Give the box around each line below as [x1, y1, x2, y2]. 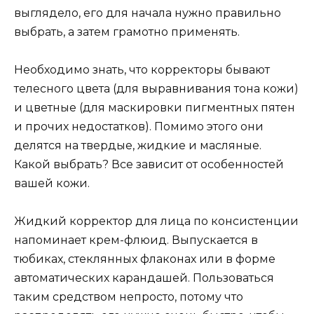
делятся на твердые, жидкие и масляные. [14, 138, 261, 152]
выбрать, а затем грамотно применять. [14, 25, 240, 39]
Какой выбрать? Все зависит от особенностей [14, 157, 284, 171]
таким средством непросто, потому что [14, 290, 243, 304]
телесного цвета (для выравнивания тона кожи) [14, 81, 299, 95]
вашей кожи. [14, 176, 90, 190]
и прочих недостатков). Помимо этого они [14, 119, 264, 133]
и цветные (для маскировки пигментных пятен [14, 100, 295, 114]
